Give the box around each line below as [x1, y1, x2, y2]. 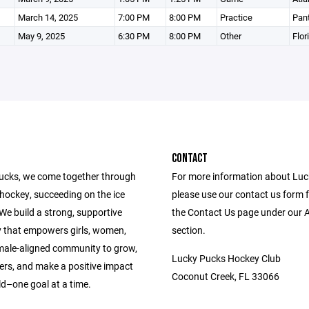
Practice [219, 11, 252, 23]
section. [172, 223, 206, 237]
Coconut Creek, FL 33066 [172, 270, 279, 283]
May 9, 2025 [17, 30, 65, 42]
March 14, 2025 [17, 11, 78, 23]
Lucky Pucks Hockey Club [172, 252, 281, 265]
